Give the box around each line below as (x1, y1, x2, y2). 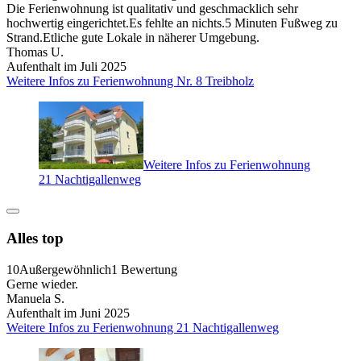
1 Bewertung (111, 262, 177, 276)
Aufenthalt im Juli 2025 (6, 60, 127, 74)
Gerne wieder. (6, 276, 78, 291)
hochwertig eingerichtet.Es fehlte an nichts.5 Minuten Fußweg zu (6, 16, 338, 31)
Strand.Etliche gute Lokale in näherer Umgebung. (6, 31, 259, 45)
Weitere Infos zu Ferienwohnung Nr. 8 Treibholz (6, 74, 254, 89)
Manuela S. (6, 291, 64, 305)
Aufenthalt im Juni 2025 (6, 305, 130, 320)
